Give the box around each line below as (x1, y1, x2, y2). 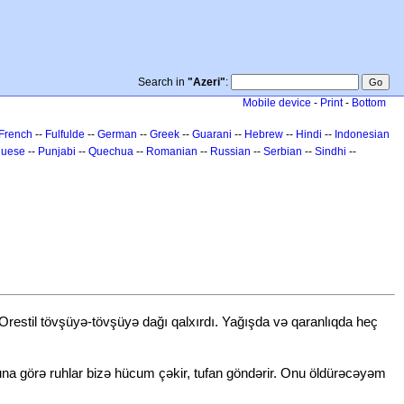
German (97, 128, 137, 141)
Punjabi (38, 145, 76, 158)
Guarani (192, 128, 232, 141)
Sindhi (315, 145, 346, 158)
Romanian (146, 145, 197, 158)
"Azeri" (188, 76, 225, 88)
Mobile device (243, 96, 311, 109)
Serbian (263, 145, 302, 158)
